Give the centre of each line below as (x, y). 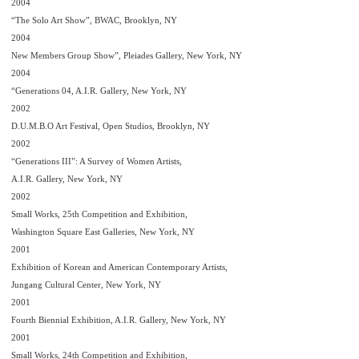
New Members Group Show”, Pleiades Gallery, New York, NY (127, 55)
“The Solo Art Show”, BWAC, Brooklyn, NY (94, 20)
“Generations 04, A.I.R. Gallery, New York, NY (99, 91)
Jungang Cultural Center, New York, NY (86, 284)
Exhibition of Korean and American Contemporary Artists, (119, 267)
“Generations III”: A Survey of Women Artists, (97, 161)
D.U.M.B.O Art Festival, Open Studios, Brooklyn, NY (111, 126)
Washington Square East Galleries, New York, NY (103, 232)
